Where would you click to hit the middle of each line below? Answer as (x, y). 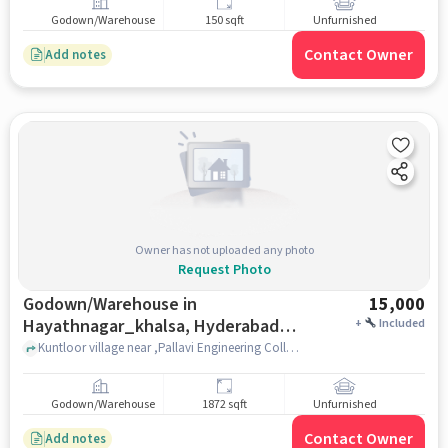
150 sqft (224, 21)
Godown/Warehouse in (109, 304)
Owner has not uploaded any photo (224, 250)
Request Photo (224, 269)
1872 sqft (224, 405)
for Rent (55, 348)
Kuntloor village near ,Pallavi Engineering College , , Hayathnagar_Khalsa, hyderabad (292, 347)
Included (402, 323)
